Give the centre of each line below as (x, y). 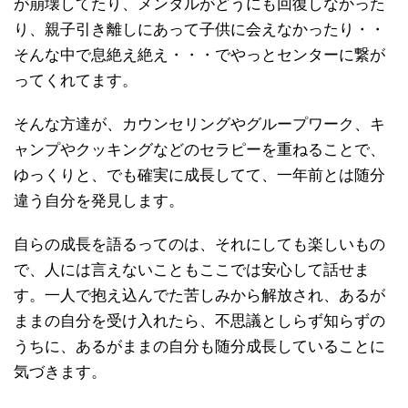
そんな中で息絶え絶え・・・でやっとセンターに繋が (199, 55)
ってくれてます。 (76, 81)
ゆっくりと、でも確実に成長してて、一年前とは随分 (199, 175)
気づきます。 (60, 372)
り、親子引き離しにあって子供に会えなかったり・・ (199, 30)
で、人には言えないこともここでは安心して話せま (192, 270)
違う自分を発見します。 (99, 201)
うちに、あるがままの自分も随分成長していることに (199, 347)
